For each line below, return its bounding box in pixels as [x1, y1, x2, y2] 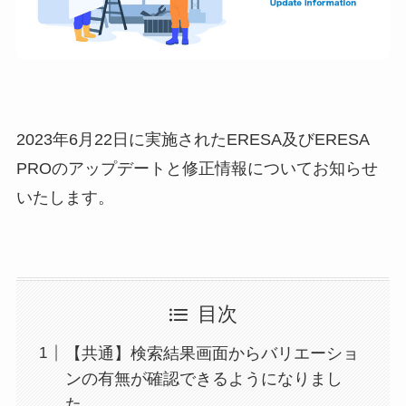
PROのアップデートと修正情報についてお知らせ [15, 159, 378, 178]
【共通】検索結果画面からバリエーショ [64, 343, 359, 362]
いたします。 [15, 188, 114, 207]
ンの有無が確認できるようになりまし [64, 369, 343, 388]
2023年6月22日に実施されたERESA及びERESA [15, 130, 369, 149]
